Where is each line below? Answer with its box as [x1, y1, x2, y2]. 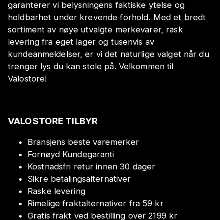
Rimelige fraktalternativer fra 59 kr [27, 198, 164, 208]
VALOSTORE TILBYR [8, 115, 98, 127]
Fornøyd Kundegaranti [27, 149, 114, 159]
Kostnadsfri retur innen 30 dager [27, 161, 156, 171]
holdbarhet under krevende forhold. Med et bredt [8, 12, 206, 23]
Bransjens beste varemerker [27, 137, 139, 147]
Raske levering [27, 186, 85, 196]
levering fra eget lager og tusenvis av [8, 37, 154, 47]
